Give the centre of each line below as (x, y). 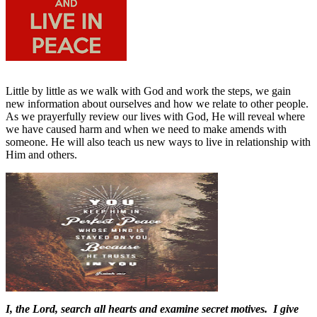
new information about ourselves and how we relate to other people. (157, 103)
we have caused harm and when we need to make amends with (146, 129)
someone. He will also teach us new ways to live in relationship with (158, 142)
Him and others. (41, 154)
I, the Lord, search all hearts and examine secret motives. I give (152, 309)
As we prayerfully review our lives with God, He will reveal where (155, 116)
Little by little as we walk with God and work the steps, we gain (148, 91)
